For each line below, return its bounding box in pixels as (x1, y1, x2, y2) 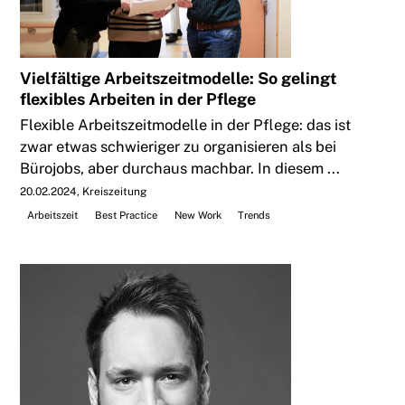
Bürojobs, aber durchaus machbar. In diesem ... (20, 158, 341, 177)
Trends (238, 208, 271, 221)
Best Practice (94, 208, 157, 221)
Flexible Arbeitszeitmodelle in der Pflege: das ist (20, 115, 352, 134)
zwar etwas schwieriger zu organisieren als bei (20, 137, 337, 155)
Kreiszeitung (82, 184, 147, 198)
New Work (174, 208, 221, 221)
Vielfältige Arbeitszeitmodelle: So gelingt (20, 68, 337, 88)
